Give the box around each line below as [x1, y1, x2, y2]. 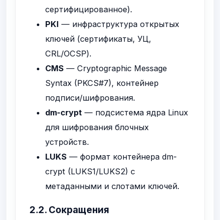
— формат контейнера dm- [67, 151, 177, 162]
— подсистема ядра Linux [82, 107, 189, 117]
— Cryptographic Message [64, 63, 167, 73]
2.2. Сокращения [29, 204, 110, 216]
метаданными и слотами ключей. [45, 181, 180, 191]
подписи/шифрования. [45, 92, 136, 103]
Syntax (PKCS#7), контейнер [45, 78, 159, 88]
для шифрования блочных [45, 122, 149, 132]
